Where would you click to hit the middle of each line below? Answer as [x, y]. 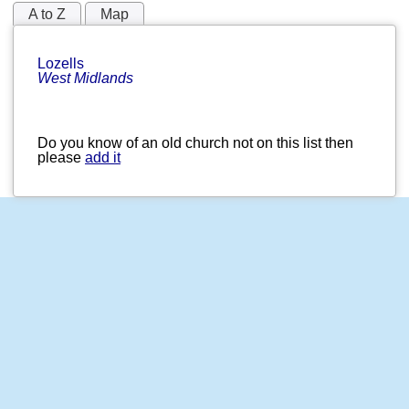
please [61, 158]
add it [103, 158]
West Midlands [85, 79]
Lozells [63, 64]
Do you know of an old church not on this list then [195, 143]
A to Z [47, 15]
